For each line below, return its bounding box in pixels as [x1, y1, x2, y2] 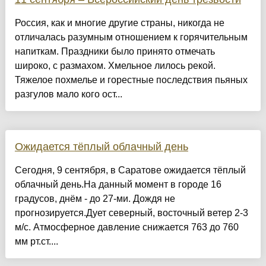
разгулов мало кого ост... [14, 89, 122, 100]
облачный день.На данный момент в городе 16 [14, 179, 221, 190]
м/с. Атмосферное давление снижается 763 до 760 [14, 222, 239, 233]
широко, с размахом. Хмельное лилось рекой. [14, 61, 216, 71]
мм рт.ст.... [14, 236, 58, 247]
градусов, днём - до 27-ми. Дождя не [14, 194, 175, 204]
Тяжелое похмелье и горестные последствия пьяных [14, 75, 248, 85]
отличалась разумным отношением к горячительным [14, 32, 248, 43]
